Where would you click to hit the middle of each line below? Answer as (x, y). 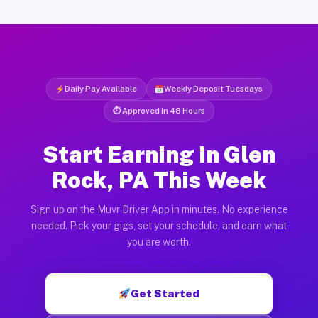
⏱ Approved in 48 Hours (159, 110)
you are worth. (159, 242)
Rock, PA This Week (159, 180)
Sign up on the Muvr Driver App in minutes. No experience (159, 209)
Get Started (165, 293)
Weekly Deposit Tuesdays (214, 88)
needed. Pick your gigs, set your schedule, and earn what (159, 225)
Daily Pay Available (100, 88)
